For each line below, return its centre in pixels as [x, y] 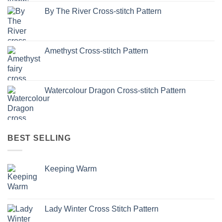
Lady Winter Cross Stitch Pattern [102, 209]
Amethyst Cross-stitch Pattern [96, 51]
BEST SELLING [39, 138]
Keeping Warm [71, 168]
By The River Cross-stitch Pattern [103, 11]
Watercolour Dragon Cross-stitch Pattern [115, 91]
